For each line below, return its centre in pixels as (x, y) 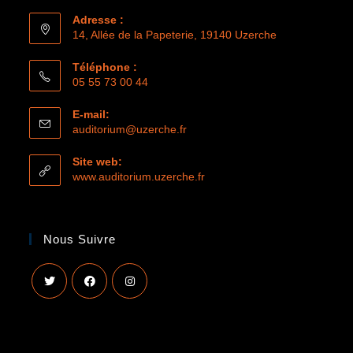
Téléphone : (105, 67)
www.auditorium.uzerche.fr (139, 176)
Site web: (98, 162)
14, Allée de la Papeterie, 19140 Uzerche (175, 35)
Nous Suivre (80, 239)
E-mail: (91, 114)
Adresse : (98, 20)
